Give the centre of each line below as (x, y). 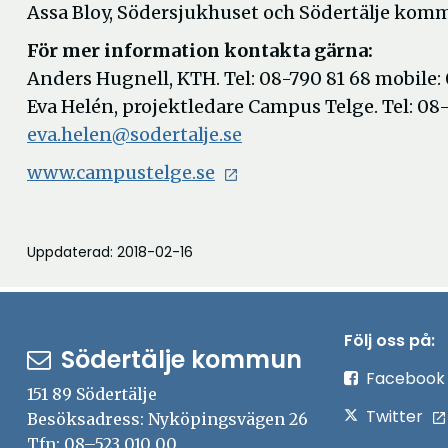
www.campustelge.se (121, 172)
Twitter (394, 416)
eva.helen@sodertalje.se (134, 134)
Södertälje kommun (181, 359)
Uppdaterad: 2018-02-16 (110, 252)
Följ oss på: (389, 340)
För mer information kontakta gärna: (200, 50)
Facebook (405, 378)
